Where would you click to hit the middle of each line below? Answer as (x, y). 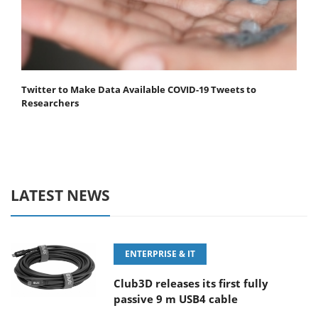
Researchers (50, 103)
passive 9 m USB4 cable (176, 299)
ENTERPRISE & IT (160, 254)
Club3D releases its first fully (191, 284)
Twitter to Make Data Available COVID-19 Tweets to (139, 90)
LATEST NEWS (60, 196)
